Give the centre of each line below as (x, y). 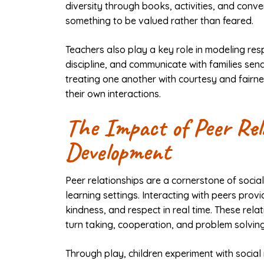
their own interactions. (113, 93)
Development (118, 151)
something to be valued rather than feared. (159, 20)
